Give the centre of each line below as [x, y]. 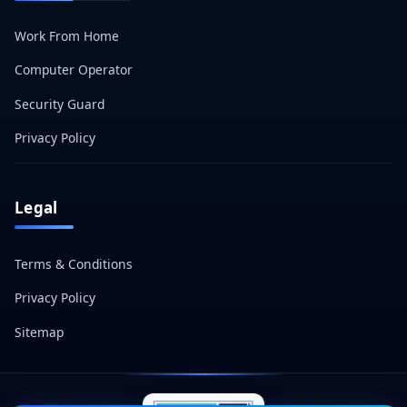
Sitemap [39, 332]
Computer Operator [74, 69]
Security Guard [60, 104]
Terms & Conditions [74, 263]
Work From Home [67, 35]
